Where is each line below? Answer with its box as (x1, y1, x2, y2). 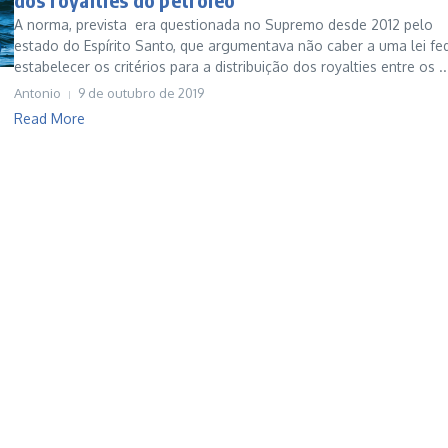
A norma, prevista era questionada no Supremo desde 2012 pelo (14, 16, 433, 33)
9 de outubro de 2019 (78, 85, 204, 101)
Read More (14, 110, 85, 127)
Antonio (14, 85, 61, 101)
